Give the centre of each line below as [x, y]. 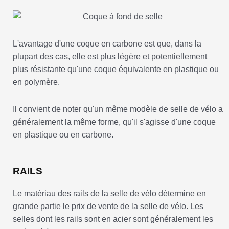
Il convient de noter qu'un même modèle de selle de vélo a [118, 109]
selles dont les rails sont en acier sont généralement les [113, 219]
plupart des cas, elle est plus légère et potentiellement [110, 57]
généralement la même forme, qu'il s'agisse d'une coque [114, 122]
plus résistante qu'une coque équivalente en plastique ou [116, 70]
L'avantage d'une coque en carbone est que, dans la [107, 44]
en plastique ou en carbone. [63, 135]
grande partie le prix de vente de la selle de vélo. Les [108, 207]
